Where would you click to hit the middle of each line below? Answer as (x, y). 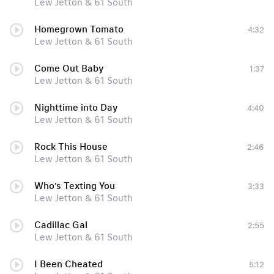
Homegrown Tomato (79, 29)
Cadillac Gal (61, 225)
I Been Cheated (68, 264)
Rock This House (71, 147)
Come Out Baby (69, 68)
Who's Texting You (75, 186)
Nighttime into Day (76, 108)
